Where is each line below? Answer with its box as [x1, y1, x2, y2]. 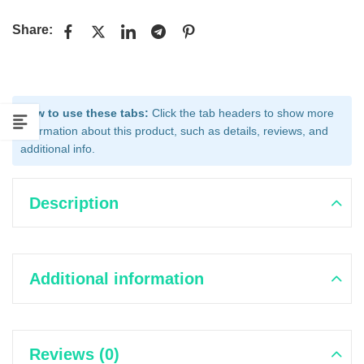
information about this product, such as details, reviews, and [20, 123, 328, 137]
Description [29, 193, 119, 212]
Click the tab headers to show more [149, 106, 334, 119]
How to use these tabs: [20, 106, 149, 119]
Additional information [29, 269, 204, 288]
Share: [12, 23, 53, 37]
